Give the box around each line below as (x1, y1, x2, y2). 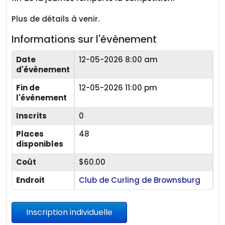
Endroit (16, 175, 45, 185)
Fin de (16, 82, 40, 93)
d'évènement (16, 64, 70, 75)
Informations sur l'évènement (12, 32, 157, 46)
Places (16, 129, 44, 139)
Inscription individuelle (26, 206, 113, 218)
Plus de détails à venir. (12, 14, 99, 24)
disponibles (16, 139, 63, 149)
